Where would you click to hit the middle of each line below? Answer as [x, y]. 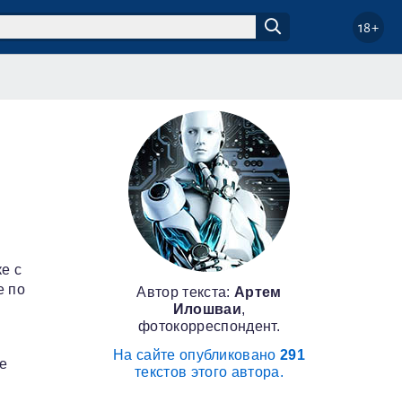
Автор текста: [185, 292]
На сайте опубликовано [197, 355]
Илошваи [207, 309]
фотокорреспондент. [209, 326]
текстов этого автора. [209, 372]
